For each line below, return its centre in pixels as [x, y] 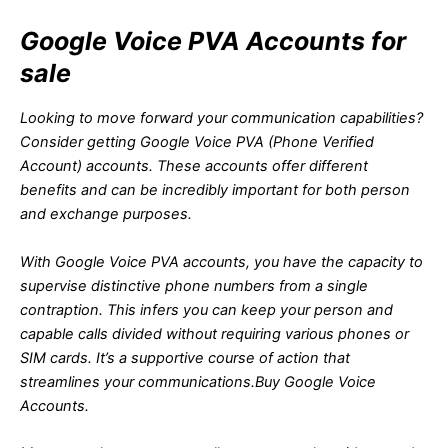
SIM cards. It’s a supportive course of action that [185, 357]
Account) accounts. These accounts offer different [194, 166]
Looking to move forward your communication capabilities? [221, 118]
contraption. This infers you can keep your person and [206, 309]
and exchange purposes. [106, 214]
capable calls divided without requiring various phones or [214, 333]
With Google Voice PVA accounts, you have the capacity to [221, 261]
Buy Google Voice [315, 381]
